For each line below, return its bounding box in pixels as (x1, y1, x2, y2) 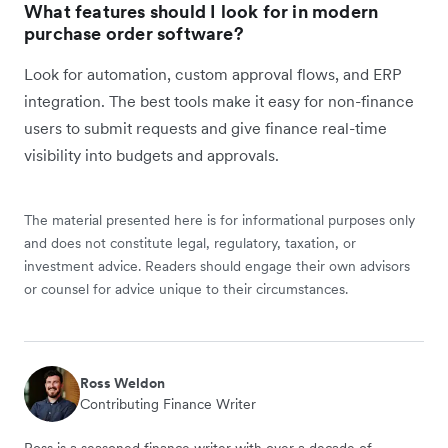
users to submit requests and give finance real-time (24, 118, 387, 139)
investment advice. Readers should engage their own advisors (24, 257, 410, 276)
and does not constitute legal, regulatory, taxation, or (24, 234, 356, 253)
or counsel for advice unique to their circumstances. (24, 280, 348, 299)
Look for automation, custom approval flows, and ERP (24, 64, 402, 85)
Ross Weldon (80, 374, 165, 393)
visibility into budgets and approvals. (24, 145, 279, 166)
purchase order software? (24, 22, 244, 46)
